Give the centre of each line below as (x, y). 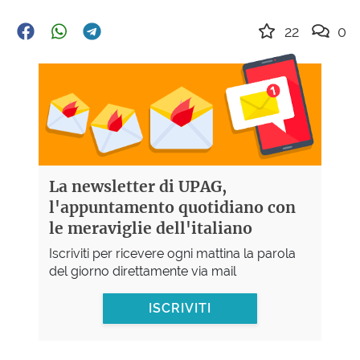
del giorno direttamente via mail (142, 271)
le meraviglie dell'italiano (150, 228)
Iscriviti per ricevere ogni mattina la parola (172, 253)
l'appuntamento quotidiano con (172, 207)
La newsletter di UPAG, (137, 186)
